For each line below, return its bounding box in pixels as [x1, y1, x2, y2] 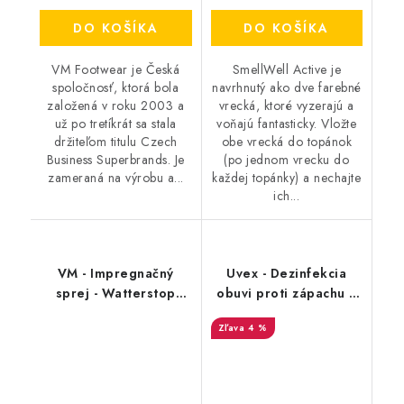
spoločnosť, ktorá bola [52, 78, 179, 96]
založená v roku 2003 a [47, 96, 185, 115]
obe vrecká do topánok [221, 132, 352, 151]
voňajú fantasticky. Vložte [216, 114, 357, 133]
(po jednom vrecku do [224, 150, 350, 169]
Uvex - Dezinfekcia [226, 263, 347, 282]
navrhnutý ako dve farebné [212, 78, 362, 96]
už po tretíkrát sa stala [54, 114, 177, 133]
